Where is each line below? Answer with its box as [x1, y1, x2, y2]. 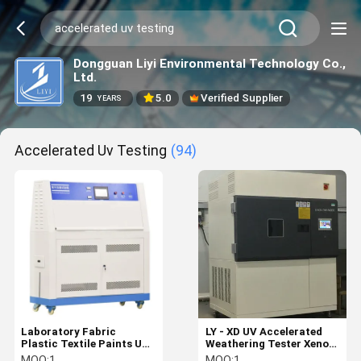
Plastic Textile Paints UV [21, 338, 150, 350]
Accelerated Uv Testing [14, 142, 167, 159]
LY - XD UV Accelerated [205, 326, 322, 338]
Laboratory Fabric [21, 326, 117, 338]
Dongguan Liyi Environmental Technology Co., [73, 56, 346, 71]
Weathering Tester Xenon [205, 338, 335, 350]
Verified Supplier [201, 92, 284, 105]
